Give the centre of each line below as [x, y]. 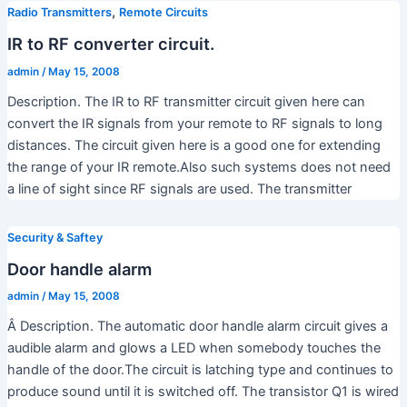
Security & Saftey [55, 237]
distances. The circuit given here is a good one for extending [194, 145]
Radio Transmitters [59, 13]
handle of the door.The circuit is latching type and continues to [200, 370]
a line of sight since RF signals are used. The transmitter [179, 189]
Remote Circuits [163, 13]
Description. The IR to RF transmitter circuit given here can [186, 101]
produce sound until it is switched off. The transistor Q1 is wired [203, 392]
